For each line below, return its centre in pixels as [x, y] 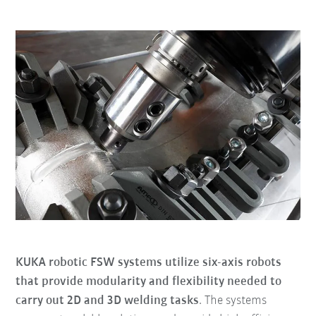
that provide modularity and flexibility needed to [149, 281]
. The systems [233, 300]
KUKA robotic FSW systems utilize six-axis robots [149, 262]
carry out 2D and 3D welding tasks [108, 300]
